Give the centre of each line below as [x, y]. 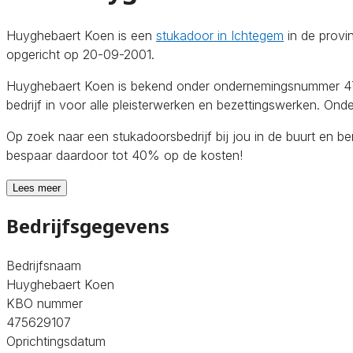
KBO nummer [45, 303]
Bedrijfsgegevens [88, 225]
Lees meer [37, 188]
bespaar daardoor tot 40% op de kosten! [124, 155]
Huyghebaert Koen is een [81, 35]
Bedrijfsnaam [44, 265]
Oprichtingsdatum [56, 341]
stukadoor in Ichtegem [220, 35]
